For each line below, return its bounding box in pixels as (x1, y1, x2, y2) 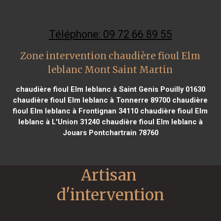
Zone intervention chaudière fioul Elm (20, 50, 201, 62)
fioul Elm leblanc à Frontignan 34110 (13, 106, 139, 115)
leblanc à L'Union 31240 (18, 117, 100, 126)
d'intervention (57, 184, 164, 205)
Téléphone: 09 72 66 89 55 (48, 28, 172, 40)
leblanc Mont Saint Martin (48, 64, 173, 75)
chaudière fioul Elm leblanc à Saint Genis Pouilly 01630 (15, 84, 205, 94)
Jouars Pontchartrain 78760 (62, 128, 158, 137)
